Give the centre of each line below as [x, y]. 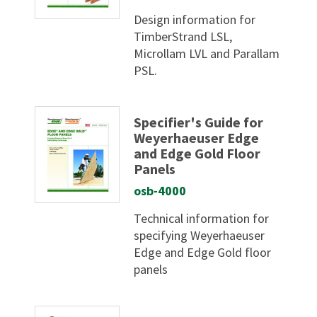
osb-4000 [160, 191]
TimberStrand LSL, [183, 36]
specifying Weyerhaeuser [200, 236]
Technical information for [202, 219]
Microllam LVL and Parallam [207, 53]
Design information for [195, 19]
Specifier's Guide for [199, 122]
